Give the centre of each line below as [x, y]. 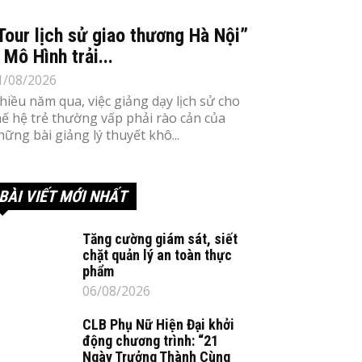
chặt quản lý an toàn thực [157, 255]
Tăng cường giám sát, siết [160, 239]
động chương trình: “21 [150, 341]
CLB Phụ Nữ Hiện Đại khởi [158, 324]
